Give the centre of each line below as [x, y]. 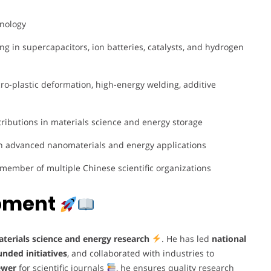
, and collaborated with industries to [140, 253]
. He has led [186, 238]
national [229, 238]
